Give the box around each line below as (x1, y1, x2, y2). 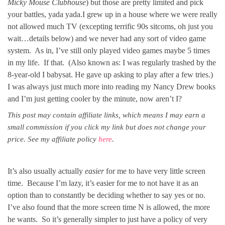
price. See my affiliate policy (8, 135, 98, 143)
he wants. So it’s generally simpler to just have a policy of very (8, 215, 207, 223)
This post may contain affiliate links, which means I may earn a (8, 110, 205, 119)
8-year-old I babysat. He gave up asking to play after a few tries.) (8, 70, 215, 79)
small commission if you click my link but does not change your (8, 123, 206, 131)
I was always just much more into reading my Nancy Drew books (8, 82, 215, 91)
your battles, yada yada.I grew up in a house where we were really (8, 10, 217, 19)
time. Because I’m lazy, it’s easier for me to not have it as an (8, 179, 198, 187)
